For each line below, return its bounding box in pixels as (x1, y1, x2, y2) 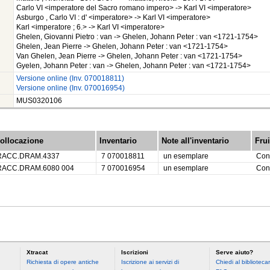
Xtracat (26, 249, 48, 256)
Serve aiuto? (215, 249, 253, 256)
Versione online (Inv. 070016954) (16, 84, 125, 92)
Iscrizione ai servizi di (121, 259, 179, 266)
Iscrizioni (121, 249, 148, 256)
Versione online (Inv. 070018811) (16, 75, 124, 83)
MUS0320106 (16, 97, 62, 105)
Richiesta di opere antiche (26, 259, 99, 266)
